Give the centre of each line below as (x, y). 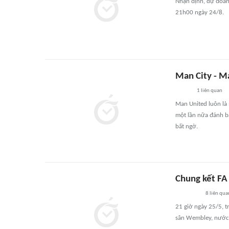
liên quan (211, 91)
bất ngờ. (187, 127)
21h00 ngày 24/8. (200, 13)
